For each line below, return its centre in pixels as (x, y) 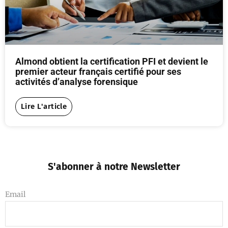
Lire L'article (44, 106)
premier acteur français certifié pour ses (98, 71)
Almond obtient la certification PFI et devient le (112, 61)
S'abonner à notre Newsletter (114, 166)
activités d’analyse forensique (77, 81)
